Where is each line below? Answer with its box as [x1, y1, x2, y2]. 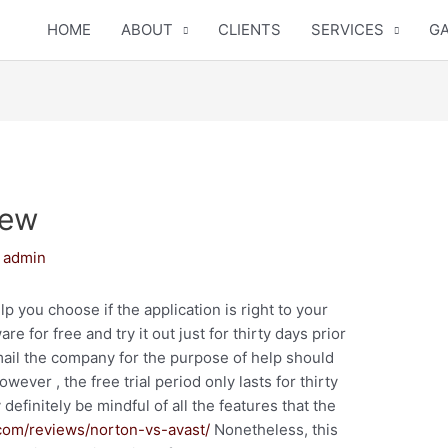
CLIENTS [218, 20, 281, 39]
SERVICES [311, 20, 384, 39]
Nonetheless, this [210, 420, 339, 440]
